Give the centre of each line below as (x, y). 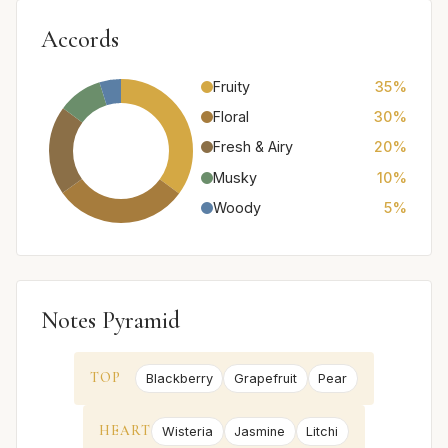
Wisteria (188, 432)
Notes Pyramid (110, 320)
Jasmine (260, 432)
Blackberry (179, 378)
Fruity (231, 86)
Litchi (322, 432)
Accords (80, 39)
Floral (231, 116)
